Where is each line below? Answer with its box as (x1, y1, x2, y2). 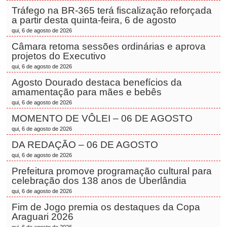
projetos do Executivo (12, 51, 106, 61)
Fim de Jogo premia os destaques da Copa (12, 202, 201, 212)
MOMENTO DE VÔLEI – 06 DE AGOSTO (12, 113, 193, 124)
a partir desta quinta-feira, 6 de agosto (12, 15, 177, 25)
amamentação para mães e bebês (12, 87, 162, 97)
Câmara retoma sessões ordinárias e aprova (12, 41, 206, 52)
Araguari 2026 (12, 211, 74, 222)
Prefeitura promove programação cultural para (12, 166, 212, 176)
